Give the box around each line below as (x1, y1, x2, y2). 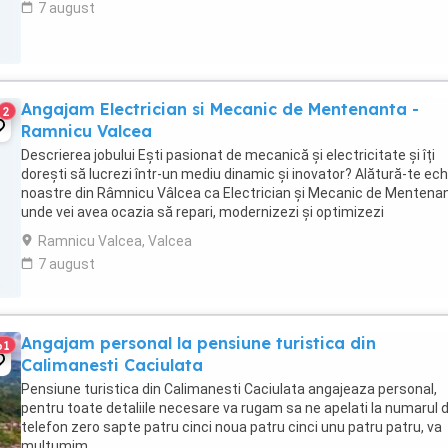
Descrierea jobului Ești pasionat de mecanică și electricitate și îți (21, 147, 435, 163)
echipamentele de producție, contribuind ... (21, 223, 293, 239)
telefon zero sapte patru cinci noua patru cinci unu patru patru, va (21, 419, 442, 435)
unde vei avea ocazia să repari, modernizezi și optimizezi (21, 204, 384, 220)
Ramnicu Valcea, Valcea (38, 233, 192, 249)
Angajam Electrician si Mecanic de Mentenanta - (21, 99, 419, 119)
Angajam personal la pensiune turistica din (21, 333, 376, 353)
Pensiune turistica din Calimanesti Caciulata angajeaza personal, (21, 381, 437, 397)
